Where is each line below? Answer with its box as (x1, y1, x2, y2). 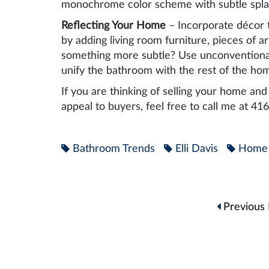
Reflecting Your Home (61, 20, 169, 31)
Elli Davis (175, 143, 218, 154)
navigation (61, 208, 184, 236)
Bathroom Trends (73, 143, 155, 154)
